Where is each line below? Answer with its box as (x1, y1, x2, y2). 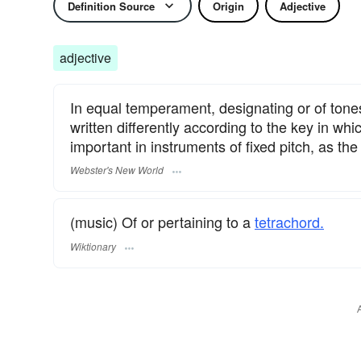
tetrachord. (255, 211, 324, 233)
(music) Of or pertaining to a (70, 211, 255, 233)
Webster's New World (70, 163, 164, 177)
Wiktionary (70, 239, 116, 253)
